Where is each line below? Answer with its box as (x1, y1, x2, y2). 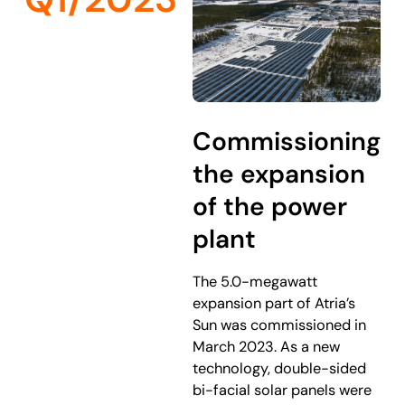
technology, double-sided (193, 358, 367, 378)
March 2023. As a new (193, 336, 341, 356)
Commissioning (193, 124, 381, 158)
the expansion (193, 156, 366, 191)
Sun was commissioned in (193, 315, 367, 334)
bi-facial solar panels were (193, 380, 372, 400)
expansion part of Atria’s (193, 293, 356, 313)
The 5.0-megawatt (193, 271, 318, 291)
